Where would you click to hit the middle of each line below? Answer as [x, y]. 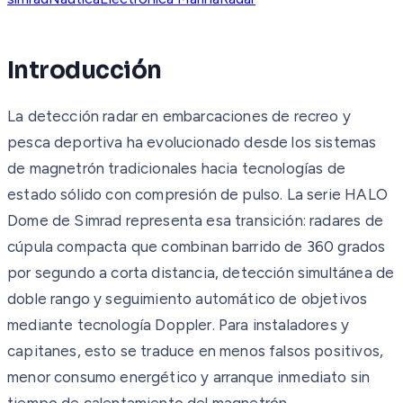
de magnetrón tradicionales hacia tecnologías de [176, 168]
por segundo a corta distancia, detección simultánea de [201, 272]
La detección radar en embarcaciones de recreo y [179, 116]
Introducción [85, 70]
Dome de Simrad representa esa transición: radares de [195, 220]
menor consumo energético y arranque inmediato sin [189, 376]
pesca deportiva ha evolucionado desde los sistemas [192, 142]
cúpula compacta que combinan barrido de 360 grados [197, 246]
